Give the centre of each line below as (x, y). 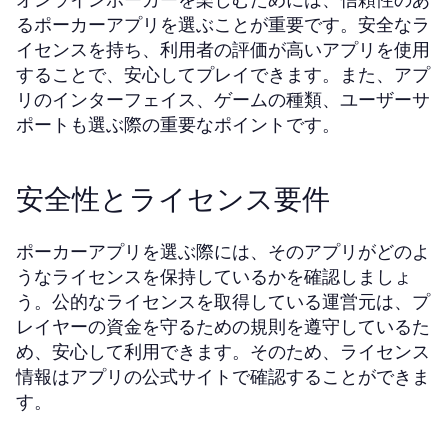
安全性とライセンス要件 (173, 199)
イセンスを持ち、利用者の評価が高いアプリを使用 (223, 49)
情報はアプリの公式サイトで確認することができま (223, 376)
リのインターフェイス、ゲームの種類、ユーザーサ (223, 99)
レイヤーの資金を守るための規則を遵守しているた (223, 326)
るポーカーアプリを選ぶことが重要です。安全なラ (223, 24)
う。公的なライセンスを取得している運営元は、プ (223, 301)
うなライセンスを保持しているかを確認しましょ (214, 276)
